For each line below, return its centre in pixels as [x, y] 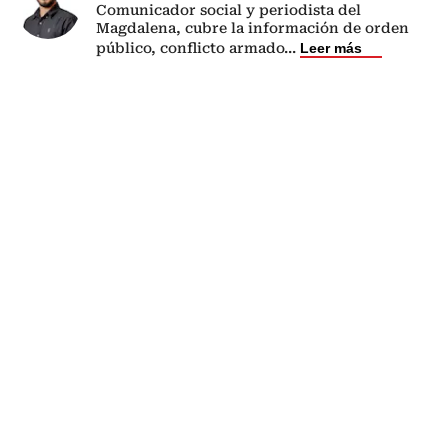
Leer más [331, 47]
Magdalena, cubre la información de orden [252, 27]
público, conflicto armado [190, 47]
